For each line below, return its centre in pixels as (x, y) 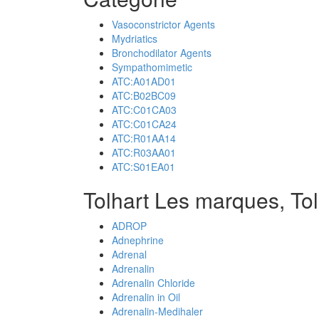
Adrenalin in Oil (146, 297)
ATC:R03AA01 (144, 152)
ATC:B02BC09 (144, 95)
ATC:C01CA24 (144, 124)
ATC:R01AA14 (144, 138)
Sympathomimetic (152, 67)
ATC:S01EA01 (143, 167)
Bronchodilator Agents (162, 53)
